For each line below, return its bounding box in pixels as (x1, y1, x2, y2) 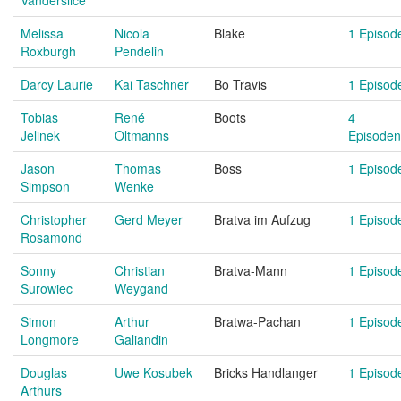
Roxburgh (21, 42, 76, 60)
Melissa (21, 24, 64, 42)
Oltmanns (115, 126, 169, 144)
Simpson (21, 177, 70, 195)
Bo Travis (214, 75, 267, 93)
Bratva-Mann (214, 261, 287, 279)
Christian (115, 261, 165, 279)
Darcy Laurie (21, 75, 93, 93)
